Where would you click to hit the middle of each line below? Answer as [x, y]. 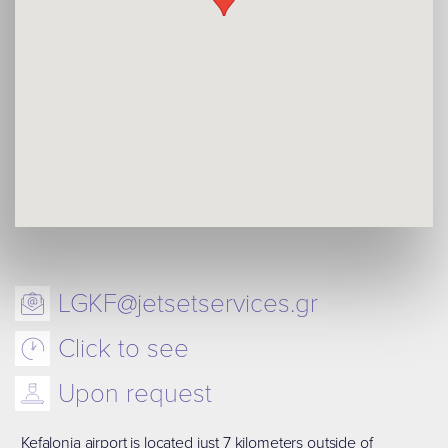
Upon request [135, 391]
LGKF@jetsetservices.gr [188, 301]
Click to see [123, 346]
